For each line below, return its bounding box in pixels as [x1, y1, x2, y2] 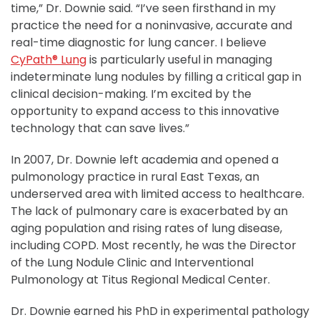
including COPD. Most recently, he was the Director [11, 237, 296, 254]
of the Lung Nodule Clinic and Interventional [11, 254, 254, 271]
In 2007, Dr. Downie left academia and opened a [11, 151, 279, 168]
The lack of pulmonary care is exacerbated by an [11, 203, 288, 219]
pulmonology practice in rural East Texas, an [11, 169, 259, 185]
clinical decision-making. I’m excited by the [11, 86, 251, 102]
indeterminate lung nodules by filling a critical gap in [11, 69, 301, 85]
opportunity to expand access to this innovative [11, 103, 279, 119]
